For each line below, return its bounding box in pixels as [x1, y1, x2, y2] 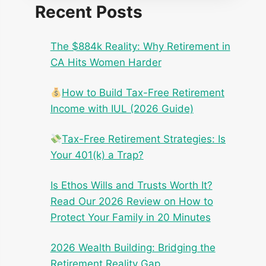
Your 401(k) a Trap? [50, 149, 144, 161]
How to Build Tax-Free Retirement [62, 87, 225, 99]
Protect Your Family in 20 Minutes [50, 211, 211, 224]
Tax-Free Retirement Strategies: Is [62, 133, 226, 145]
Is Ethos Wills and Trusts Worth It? [50, 179, 213, 192]
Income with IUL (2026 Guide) [50, 103, 194, 115]
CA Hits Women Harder [50, 56, 161, 69]
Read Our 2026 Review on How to [50, 195, 213, 208]
